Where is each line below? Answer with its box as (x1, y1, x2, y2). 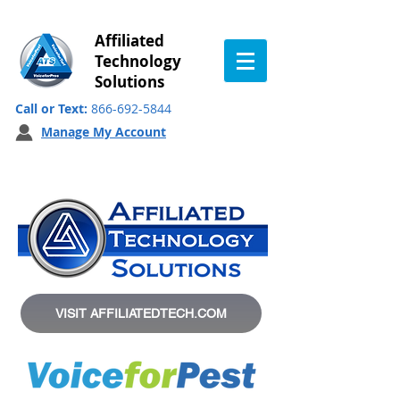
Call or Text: (15, 100, 91, 117)
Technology (95, 51, 181, 71)
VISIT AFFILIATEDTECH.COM (55, 306, 227, 321)
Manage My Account (41, 123, 166, 140)
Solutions (95, 71, 164, 92)
